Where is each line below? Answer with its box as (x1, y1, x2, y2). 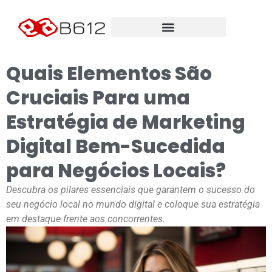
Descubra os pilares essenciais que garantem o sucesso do (6, 184, 255, 196)
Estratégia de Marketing (6, 109, 245, 136)
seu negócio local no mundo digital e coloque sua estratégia (6, 199, 260, 211)
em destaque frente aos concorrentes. (6, 213, 165, 225)
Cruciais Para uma (6, 84, 190, 112)
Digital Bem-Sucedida (6, 133, 225, 160)
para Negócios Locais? (6, 157, 226, 185)
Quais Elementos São (6, 60, 212, 87)
